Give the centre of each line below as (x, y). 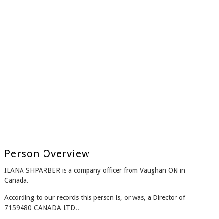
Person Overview (47, 154)
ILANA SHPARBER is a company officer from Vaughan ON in (95, 170)
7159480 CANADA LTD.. (42, 208)
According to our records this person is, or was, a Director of (95, 198)
